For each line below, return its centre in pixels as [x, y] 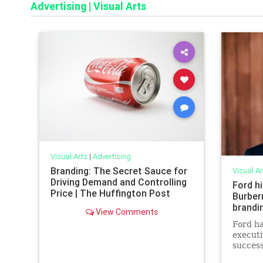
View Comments [126, 212]
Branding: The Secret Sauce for [119, 171]
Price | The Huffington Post [110, 193]
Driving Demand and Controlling [118, 182]
